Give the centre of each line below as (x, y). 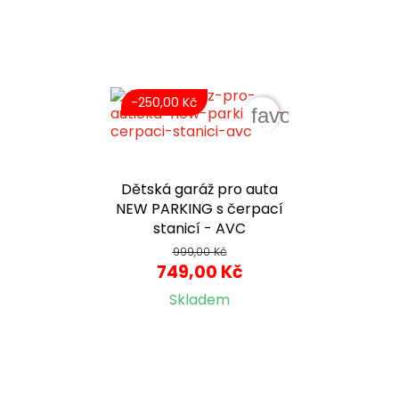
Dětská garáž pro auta (199, 189)
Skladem (199, 299)
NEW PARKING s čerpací (199, 208)
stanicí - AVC (199, 228)
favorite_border (322, 115)
